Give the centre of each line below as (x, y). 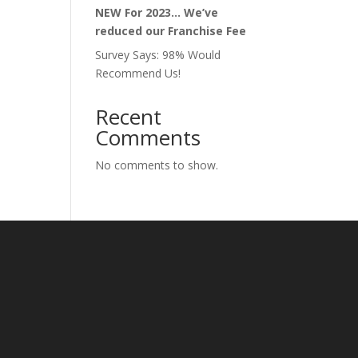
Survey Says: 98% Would (158, 55)
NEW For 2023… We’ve (157, 12)
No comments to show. (157, 165)
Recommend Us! (138, 73)
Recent (129, 117)
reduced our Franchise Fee (171, 31)
